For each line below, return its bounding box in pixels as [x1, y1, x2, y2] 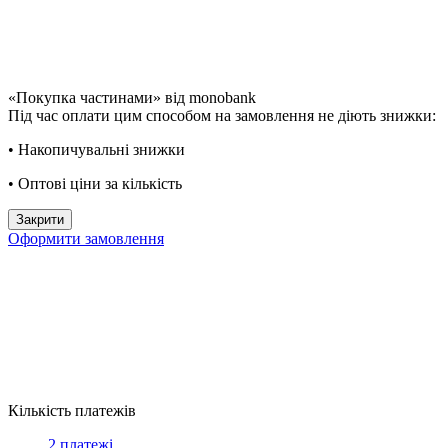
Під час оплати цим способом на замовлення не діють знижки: [8, 106, 436, 124]
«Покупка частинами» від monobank [8, 88, 256, 106]
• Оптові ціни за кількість [8, 174, 182, 192]
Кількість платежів [8, 401, 136, 419]
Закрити [16, 211, 64, 227]
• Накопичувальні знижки [8, 140, 185, 158]
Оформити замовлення [8, 229, 164, 247]
